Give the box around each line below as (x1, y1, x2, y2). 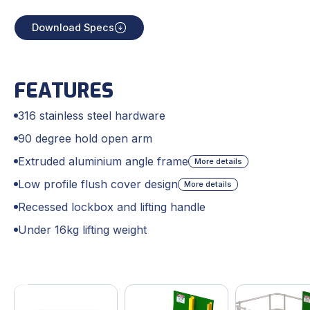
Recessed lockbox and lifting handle (18, 200, 206, 215)
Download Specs (32, 21, 114, 34)
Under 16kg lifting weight (18, 223, 147, 237)
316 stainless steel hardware (18, 109, 165, 123)
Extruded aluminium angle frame (18, 154, 188, 169)
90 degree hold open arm (18, 131, 152, 146)
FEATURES (14, 77, 113, 104)
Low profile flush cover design (18, 177, 178, 192)
